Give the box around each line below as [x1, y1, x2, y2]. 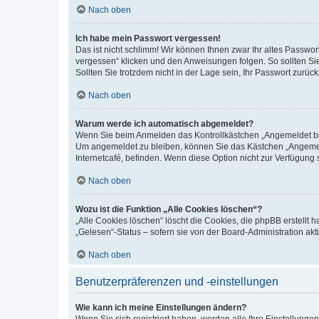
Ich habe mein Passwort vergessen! [75, 33, 221, 43]
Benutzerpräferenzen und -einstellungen [75, 276, 278, 288]
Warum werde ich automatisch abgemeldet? [75, 119, 253, 129]
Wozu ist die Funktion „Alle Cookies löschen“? [75, 204, 262, 214]
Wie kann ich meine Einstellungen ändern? [75, 303, 246, 313]
